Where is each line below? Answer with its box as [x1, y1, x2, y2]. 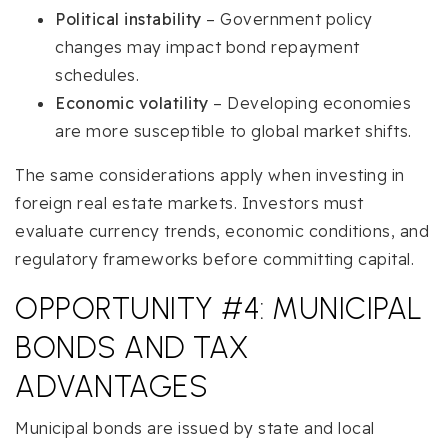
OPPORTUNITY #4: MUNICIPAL [15, 290, 423, 328]
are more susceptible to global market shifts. [55, 121, 412, 142]
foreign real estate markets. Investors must [15, 193, 364, 214]
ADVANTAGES [15, 368, 208, 406]
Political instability [55, 9, 202, 30]
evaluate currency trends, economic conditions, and [15, 221, 429, 242]
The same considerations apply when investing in [15, 165, 405, 186]
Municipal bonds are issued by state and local [15, 418, 375, 439]
